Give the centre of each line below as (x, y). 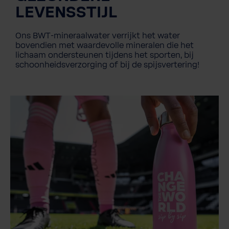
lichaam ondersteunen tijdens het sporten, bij (105, 55)
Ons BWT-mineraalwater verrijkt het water (98, 36)
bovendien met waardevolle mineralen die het (105, 45)
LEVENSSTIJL (66, 13)
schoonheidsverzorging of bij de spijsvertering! (107, 65)
